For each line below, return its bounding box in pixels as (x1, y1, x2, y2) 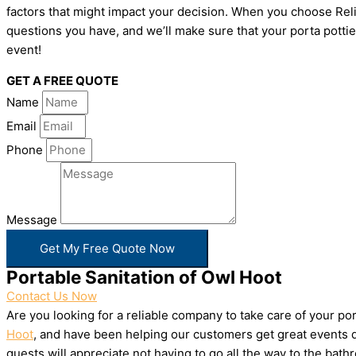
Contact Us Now (6, 288, 97, 304)
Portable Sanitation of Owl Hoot (6, 266, 282, 288)
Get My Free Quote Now (40, 241, 175, 256)
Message (6, 212, 60, 227)
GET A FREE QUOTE (6, 73, 118, 88)
